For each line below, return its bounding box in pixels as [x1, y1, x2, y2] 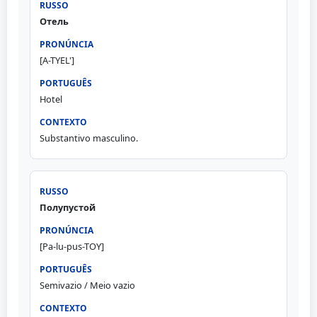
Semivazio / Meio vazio [39, 279, 135, 292]
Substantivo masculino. [39, 131, 138, 144]
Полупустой [39, 201, 96, 214]
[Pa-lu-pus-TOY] [39, 240, 104, 253]
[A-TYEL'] [39, 53, 74, 67]
